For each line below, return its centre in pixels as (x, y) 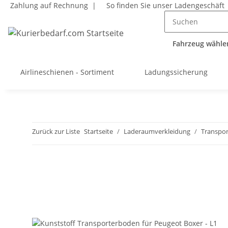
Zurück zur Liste (56, 131)
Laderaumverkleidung (157, 131)
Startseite (98, 131)
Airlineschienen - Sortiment (67, 72)
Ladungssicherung (176, 72)
